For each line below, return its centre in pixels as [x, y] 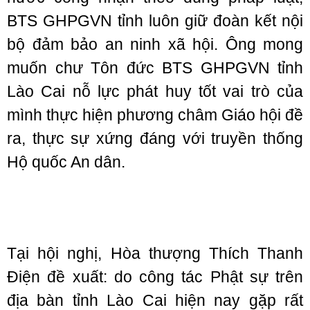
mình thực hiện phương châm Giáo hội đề [155, 115]
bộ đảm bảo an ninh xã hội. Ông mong [155, 44]
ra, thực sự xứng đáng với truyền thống [155, 138]
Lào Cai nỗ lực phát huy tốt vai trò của [155, 91]
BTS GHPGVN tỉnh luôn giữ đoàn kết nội [155, 21]
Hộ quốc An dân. [66, 162]
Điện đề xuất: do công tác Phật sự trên [155, 277]
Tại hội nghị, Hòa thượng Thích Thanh [155, 253]
